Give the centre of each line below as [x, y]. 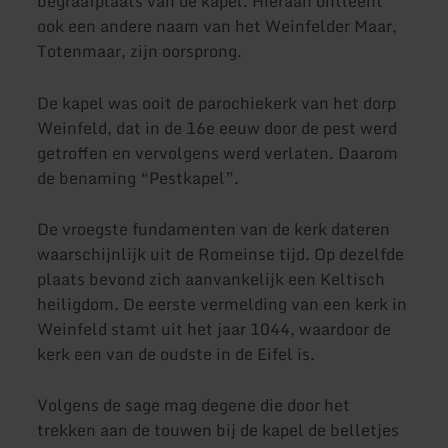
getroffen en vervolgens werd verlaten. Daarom [218, 152]
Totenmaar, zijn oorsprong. [140, 51]
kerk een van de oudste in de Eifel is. [178, 353]
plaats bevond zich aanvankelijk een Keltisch [211, 278]
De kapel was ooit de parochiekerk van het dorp [217, 102]
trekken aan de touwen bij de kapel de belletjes [218, 430]
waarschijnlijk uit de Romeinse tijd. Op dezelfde [221, 253]
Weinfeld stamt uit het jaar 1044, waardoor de [214, 328]
